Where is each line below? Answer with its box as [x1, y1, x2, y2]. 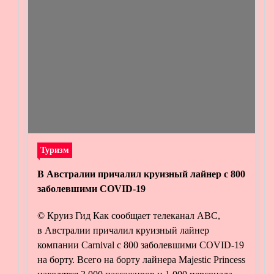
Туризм [40, 145, 69, 155]
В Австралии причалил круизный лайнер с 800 [37, 169, 245, 179]
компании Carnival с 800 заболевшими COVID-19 [37, 240, 244, 250]
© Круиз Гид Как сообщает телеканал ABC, [37, 210, 220, 221]
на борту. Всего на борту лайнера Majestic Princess [37, 254, 245, 265]
